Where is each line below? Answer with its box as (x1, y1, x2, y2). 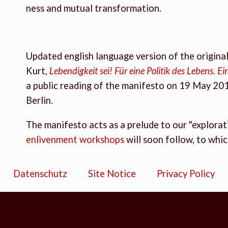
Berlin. (25, 95, 53, 106)
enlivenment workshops (25, 133, 124, 145)
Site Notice (88, 168, 136, 180)
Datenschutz (13, 168, 68, 180)
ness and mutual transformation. (25, 2, 161, 14)
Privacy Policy (156, 168, 215, 180)
